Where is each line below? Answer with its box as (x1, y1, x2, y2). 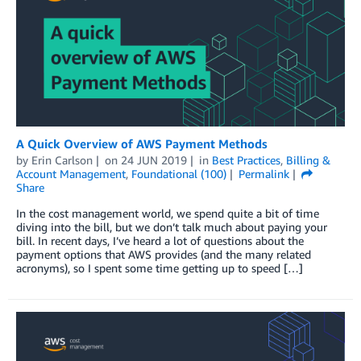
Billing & (285, 153, 330, 168)
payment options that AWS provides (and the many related (16, 247, 311, 262)
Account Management (16, 167, 126, 181)
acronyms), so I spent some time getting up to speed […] (16, 261, 303, 276)
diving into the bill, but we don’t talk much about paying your (16, 220, 327, 234)
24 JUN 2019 (120, 153, 187, 168)
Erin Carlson (31, 153, 93, 168)
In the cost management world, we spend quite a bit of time (16, 206, 319, 221)
